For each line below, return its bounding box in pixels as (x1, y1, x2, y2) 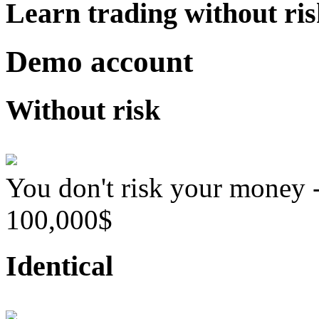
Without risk (6, 93, 160, 126)
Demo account (6, 44, 193, 78)
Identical (6, 250, 113, 283)
